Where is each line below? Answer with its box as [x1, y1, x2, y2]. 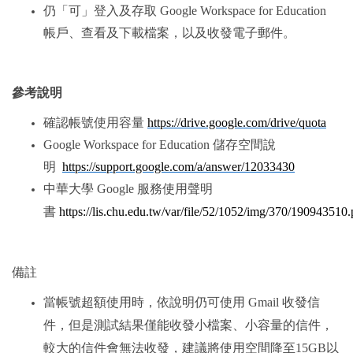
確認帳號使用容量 [43, 115, 147, 129]
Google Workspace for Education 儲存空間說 [43, 137, 276, 151]
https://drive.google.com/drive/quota [147, 115, 326, 129]
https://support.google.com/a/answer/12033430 [62, 159, 295, 173]
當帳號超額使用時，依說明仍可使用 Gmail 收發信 [43, 295, 320, 309]
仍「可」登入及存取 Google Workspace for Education [43, 3, 326, 17]
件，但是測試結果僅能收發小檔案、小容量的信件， [43, 318, 333, 332]
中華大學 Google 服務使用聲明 [43, 181, 213, 195]
